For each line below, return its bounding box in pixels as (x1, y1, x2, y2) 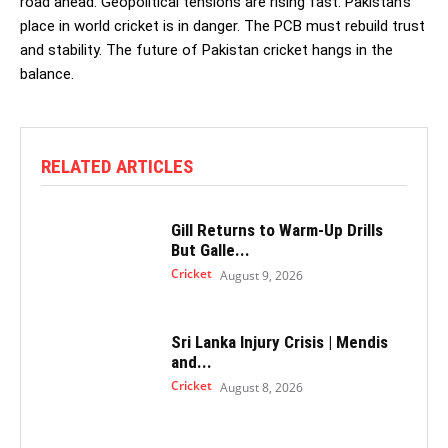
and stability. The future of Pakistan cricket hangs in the (20, 40, 393, 59)
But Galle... (170, 239, 250, 260)
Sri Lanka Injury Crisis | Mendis (170, 331, 388, 352)
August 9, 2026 (219, 266, 303, 284)
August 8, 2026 (219, 378, 303, 396)
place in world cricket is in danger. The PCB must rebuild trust (20, 16, 425, 35)
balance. (20, 64, 74, 83)
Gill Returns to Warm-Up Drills (170, 219, 383, 240)
